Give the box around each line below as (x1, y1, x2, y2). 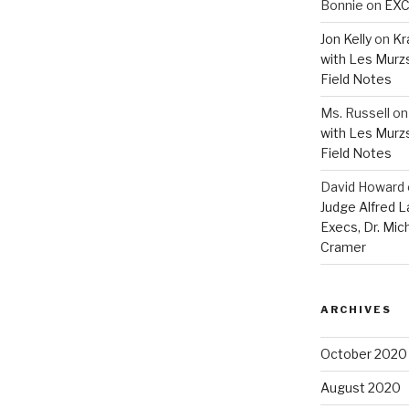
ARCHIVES (320, 302, 392, 316)
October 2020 (320, 345, 407, 362)
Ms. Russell (320, 104, 390, 121)
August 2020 (320, 379, 401, 395)
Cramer (320, 238, 366, 255)
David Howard (320, 178, 404, 194)
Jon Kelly (320, 30, 372, 47)
